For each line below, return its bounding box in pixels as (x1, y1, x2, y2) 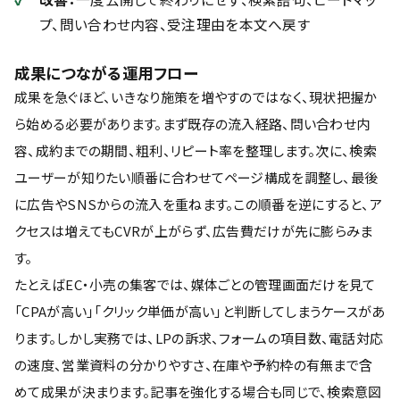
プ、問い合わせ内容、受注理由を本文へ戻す (39, 14, 311, 35)
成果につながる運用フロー (14, 62, 198, 84)
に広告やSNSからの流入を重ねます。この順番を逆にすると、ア (14, 195, 382, 213)
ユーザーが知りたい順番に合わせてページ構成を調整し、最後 (14, 168, 379, 187)
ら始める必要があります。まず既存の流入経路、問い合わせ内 (14, 114, 371, 133)
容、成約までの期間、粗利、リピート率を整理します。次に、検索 (14, 141, 377, 160)
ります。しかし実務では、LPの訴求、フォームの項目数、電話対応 (14, 329, 384, 347)
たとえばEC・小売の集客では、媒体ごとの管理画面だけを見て (14, 275, 376, 294)
